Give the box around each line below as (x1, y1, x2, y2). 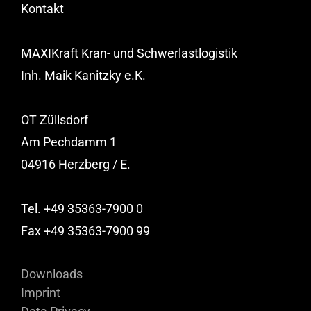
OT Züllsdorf (21, 112, 88, 128)
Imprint (21, 285, 60, 301)
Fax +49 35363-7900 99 (21, 224, 150, 239)
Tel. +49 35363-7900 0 (21, 201, 143, 217)
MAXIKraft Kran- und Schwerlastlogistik (21, 46, 237, 61)
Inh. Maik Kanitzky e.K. (21, 68, 146, 83)
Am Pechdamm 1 (21, 135, 117, 150)
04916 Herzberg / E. (21, 157, 131, 172)
